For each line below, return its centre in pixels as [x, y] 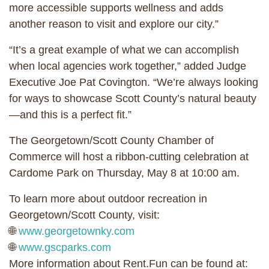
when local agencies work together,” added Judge [128, 66]
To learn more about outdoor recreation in [108, 198]
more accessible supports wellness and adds [116, 8]
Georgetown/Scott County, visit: [84, 215]
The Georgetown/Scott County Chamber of [111, 140]
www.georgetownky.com [77, 231]
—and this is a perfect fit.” [70, 114]
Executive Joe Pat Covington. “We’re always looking [134, 82]
